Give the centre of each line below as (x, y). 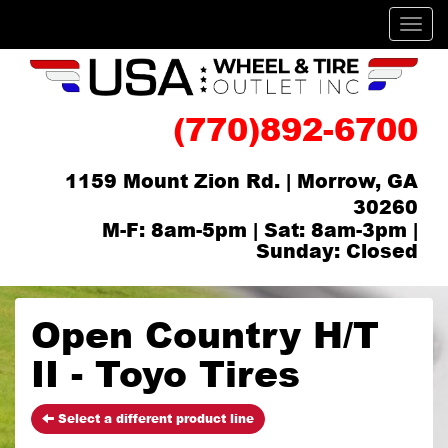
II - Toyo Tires (165, 372)
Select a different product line (154, 418)
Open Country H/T (205, 333)
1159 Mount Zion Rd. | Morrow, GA (241, 180)
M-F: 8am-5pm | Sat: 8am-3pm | (260, 229)
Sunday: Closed (337, 250)
